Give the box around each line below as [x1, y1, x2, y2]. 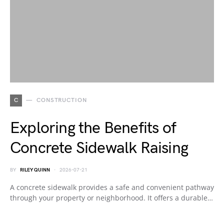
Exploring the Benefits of [10, 118, 176, 138]
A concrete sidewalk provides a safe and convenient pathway [10, 182, 214, 192]
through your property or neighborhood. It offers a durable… [10, 193, 213, 202]
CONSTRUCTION [36, 96, 87, 104]
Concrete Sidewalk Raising [10, 138, 188, 158]
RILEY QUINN [20, 167, 50, 173]
